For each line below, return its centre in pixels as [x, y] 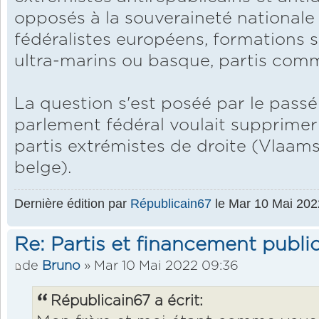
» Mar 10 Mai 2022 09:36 [159, 266]
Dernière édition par [72, 203]
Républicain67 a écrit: [127, 301]
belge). [43, 168]
